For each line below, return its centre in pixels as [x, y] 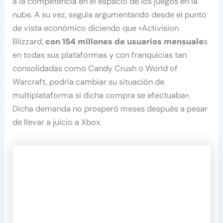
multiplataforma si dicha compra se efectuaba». [102, 95]
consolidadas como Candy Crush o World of [95, 68]
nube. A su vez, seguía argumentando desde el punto [110, 14]
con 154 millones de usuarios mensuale [125, 41]
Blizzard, [29, 41]
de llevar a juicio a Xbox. [57, 122]
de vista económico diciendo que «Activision [96, 28]
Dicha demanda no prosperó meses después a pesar [110, 109]
